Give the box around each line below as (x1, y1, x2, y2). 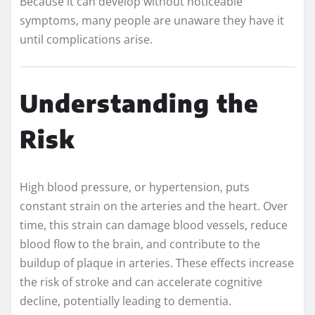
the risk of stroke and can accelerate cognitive (20, 274, 262, 290)
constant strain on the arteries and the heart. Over (20, 198, 288, 214)
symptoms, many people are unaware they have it (20, 12, 284, 28)
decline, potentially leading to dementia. (20, 293, 231, 309)
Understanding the (20, 88, 259, 118)
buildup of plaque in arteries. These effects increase (20, 255, 294, 271)
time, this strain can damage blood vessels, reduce (20, 217, 288, 233)
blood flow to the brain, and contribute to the (20, 236, 260, 252)
